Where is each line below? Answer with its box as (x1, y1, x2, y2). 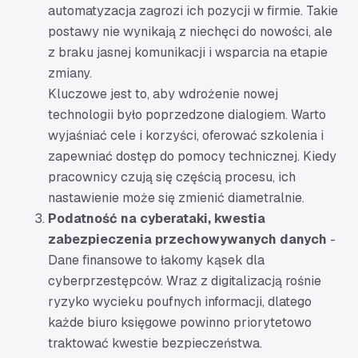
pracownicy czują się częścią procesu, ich (48, 169, 296, 185)
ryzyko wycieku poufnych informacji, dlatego (48, 293, 312, 310)
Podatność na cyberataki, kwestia (48, 210, 265, 227)
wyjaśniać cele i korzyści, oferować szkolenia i (48, 127, 324, 144)
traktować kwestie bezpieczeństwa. (48, 335, 262, 352)
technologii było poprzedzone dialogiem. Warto (48, 106, 326, 123)
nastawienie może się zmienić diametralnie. (48, 189, 304, 206)
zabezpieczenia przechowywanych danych (48, 231, 327, 248)
